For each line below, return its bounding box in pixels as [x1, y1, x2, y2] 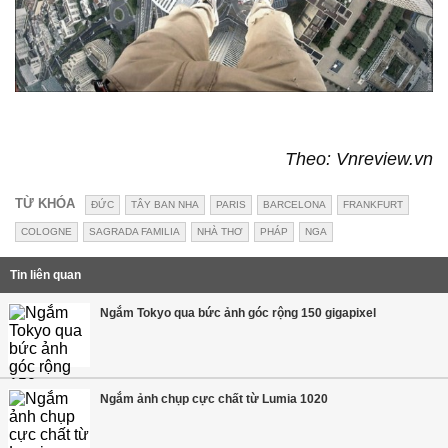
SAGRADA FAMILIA [89, 226, 180, 238]
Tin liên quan [10, 268, 81, 283]
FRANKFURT [343, 199, 403, 211]
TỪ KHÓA [15, 196, 75, 212]
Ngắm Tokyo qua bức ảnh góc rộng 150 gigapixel [100, 306, 376, 321]
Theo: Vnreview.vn [285, 149, 433, 170]
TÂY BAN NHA [131, 199, 199, 211]
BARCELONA [263, 199, 326, 211]
